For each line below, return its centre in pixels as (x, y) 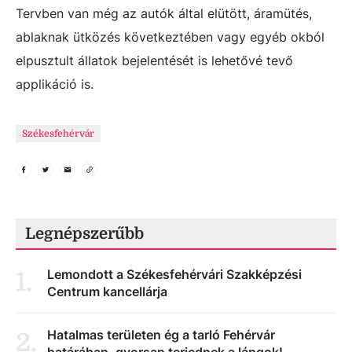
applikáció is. (55, 84)
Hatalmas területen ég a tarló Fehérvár (161, 335)
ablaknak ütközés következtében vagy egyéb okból (170, 37)
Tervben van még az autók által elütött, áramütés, (164, 14)
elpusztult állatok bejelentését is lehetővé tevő (154, 61)
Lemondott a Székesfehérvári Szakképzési (174, 275)
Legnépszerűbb (84, 234)
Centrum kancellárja (107, 292)
